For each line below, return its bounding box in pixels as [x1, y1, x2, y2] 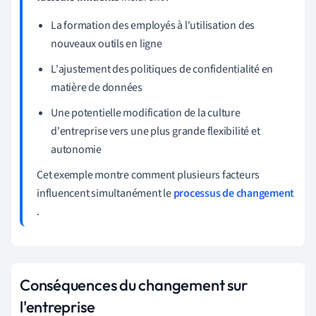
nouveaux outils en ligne [51, 35, 162, 51]
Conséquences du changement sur [20, 274, 248, 295]
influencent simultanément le [37, 185, 174, 201]
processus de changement [173, 185, 295, 201]
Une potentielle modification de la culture [51, 104, 241, 121]
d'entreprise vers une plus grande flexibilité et [51, 123, 260, 139]
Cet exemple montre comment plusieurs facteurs [37, 166, 260, 183]
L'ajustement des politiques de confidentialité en [51, 61, 274, 77]
